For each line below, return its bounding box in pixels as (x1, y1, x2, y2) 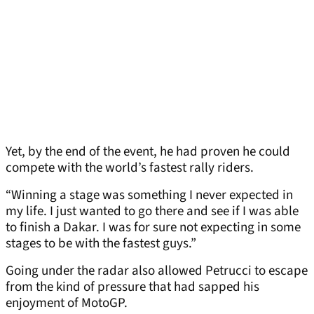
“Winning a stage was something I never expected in (6, 186, 293, 205)
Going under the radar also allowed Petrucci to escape (6, 261, 308, 281)
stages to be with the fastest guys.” (6, 234, 196, 254)
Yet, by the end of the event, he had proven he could (6, 142, 290, 162)
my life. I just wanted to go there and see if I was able (6, 202, 299, 221)
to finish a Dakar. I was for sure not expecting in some (6, 218, 301, 238)
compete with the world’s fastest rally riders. (6, 158, 254, 178)
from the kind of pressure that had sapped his (6, 278, 259, 297)
